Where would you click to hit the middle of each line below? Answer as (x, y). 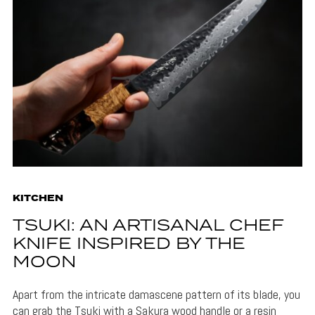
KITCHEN (38, 199)
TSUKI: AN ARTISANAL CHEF (148, 226)
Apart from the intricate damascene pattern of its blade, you (156, 295)
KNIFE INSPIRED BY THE (129, 245)
